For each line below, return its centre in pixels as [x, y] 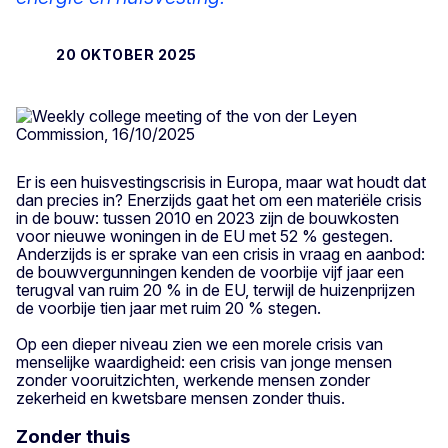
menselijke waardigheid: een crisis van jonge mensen [204, 361]
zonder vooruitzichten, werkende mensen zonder [193, 379]
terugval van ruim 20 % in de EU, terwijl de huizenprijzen [215, 289]
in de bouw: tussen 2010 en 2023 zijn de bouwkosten [207, 217]
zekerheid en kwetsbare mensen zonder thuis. [180, 397]
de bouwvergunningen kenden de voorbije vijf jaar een [210, 271]
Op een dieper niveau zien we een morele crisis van [199, 343]
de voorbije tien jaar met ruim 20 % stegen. [168, 307]
